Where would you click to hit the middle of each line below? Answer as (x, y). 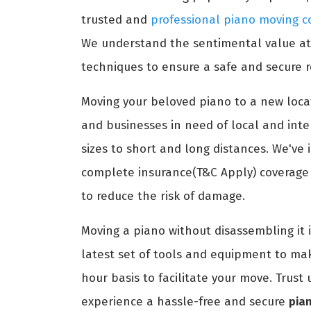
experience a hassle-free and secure (185, 301)
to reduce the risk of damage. (163, 196)
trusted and (116, 19)
